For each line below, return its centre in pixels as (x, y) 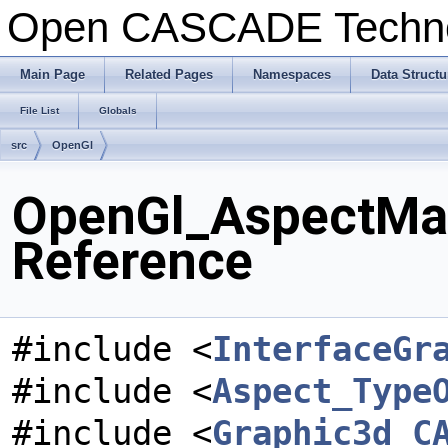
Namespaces (292, 74)
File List (39, 110)
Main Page (52, 74)
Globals (118, 110)
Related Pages (169, 74)
